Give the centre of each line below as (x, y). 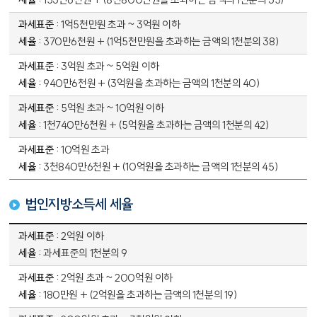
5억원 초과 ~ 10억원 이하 (113, 108)
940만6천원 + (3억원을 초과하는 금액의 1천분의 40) (152, 83)
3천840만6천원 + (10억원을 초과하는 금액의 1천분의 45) (161, 167)
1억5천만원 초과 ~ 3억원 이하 (121, 24)
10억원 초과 (85, 150)
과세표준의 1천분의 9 (85, 253)
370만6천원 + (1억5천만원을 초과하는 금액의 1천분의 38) (161, 41)
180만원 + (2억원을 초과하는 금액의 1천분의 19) (140, 295)
